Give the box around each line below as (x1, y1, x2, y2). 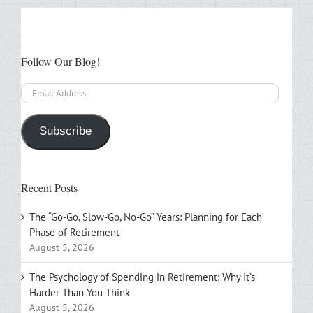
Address (20, 99, 55, 112)
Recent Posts (21, 180, 78, 195)
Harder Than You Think (29, 285, 130, 299)
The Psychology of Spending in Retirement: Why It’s (29, 270, 255, 284)
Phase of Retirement (29, 225, 119, 239)
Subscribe (39, 124, 92, 138)
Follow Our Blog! (21, 53, 100, 68)
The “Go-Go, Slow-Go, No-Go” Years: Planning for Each (29, 210, 262, 224)
